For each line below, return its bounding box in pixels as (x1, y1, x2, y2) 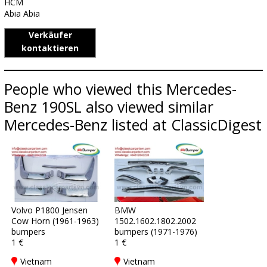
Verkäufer (28, 29, 72, 41)
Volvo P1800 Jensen (11, 204, 88, 216)
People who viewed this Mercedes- (4, 79, 237, 99)
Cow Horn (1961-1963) (11, 215, 99, 226)
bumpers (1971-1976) (114, 226, 197, 237)
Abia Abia (4, 8, 40, 19)
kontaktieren (21, 42, 79, 54)
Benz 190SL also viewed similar (4, 97, 213, 117)
